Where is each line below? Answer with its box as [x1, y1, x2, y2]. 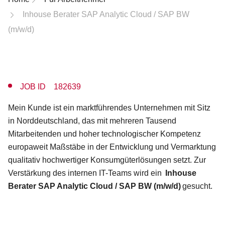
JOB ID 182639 [20, 82, 81, 91]
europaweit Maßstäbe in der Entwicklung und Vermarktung [8, 143, 216, 151]
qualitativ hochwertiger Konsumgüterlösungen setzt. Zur [8, 156, 206, 164]
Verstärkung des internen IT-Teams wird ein [8, 169, 165, 177]
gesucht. [181, 182, 212, 190]
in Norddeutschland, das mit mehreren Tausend [8, 117, 176, 125]
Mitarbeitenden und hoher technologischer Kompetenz [8, 130, 201, 138]
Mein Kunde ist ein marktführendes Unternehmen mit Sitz [8, 103, 210, 112]
